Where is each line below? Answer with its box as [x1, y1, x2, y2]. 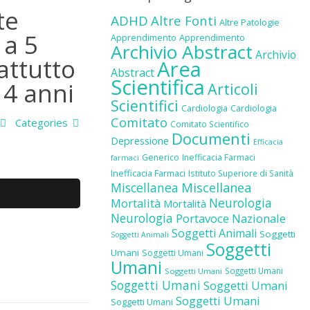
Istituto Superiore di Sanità [188, 167, 293, 179]
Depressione [110, 134, 169, 147]
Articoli [207, 79, 258, 99]
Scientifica [110, 73, 205, 101]
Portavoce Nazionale [175, 210, 286, 226]
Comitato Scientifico [170, 118, 249, 129]
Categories [15, 116, 71, 129]
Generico [141, 152, 179, 163]
